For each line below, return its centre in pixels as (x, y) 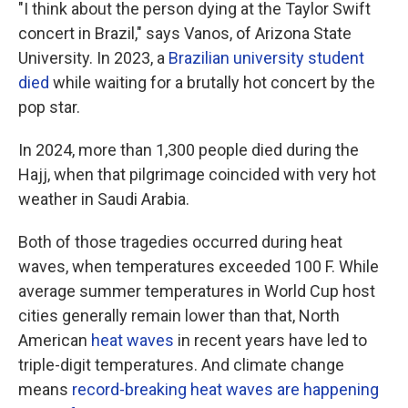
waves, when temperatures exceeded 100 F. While (199, 266)
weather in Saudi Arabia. (104, 199)
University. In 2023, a (93, 58)
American (55, 340)
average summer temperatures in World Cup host (197, 291)
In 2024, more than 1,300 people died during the (189, 150)
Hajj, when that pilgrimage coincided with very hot (197, 174)
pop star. (49, 107)
